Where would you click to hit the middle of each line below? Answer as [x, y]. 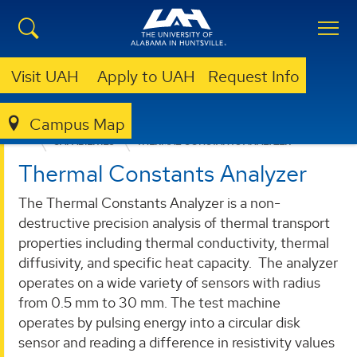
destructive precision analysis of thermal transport [174, 223]
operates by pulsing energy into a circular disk [159, 323]
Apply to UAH [146, 76]
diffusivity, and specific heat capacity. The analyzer [178, 263]
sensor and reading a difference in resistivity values [177, 343]
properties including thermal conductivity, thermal [174, 243]
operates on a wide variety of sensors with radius [169, 283]
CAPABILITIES [83, 142]
